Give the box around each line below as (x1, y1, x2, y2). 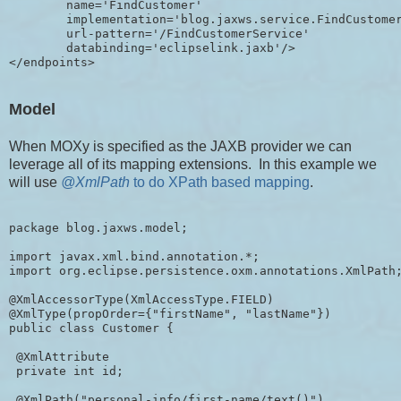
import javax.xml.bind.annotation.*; (9, 249, 260, 263)
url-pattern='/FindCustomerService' (9, 27, 310, 41)
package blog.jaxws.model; (9, 220, 188, 235)
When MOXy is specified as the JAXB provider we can (9, 139, 352, 154)
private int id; (9, 363, 124, 378)
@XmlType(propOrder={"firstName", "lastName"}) (9, 306, 331, 320)
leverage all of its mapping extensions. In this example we (9, 157, 377, 172)
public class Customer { (9, 320, 174, 335)
